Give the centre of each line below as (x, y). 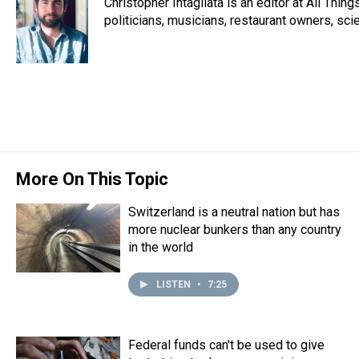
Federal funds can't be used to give (226, 345)
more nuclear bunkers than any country (235, 230)
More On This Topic (92, 179)
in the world (161, 247)
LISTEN (175, 284)
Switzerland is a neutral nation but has (234, 212)
